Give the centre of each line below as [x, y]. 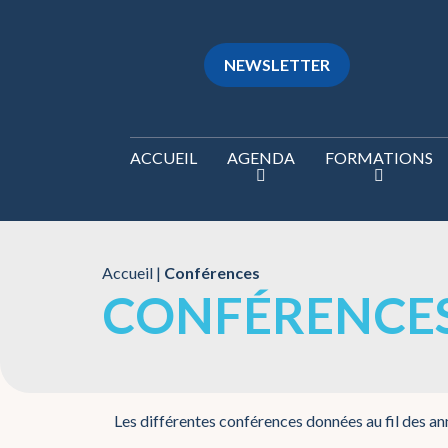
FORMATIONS [378, 157]
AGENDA [260, 157]
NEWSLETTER [277, 64]
